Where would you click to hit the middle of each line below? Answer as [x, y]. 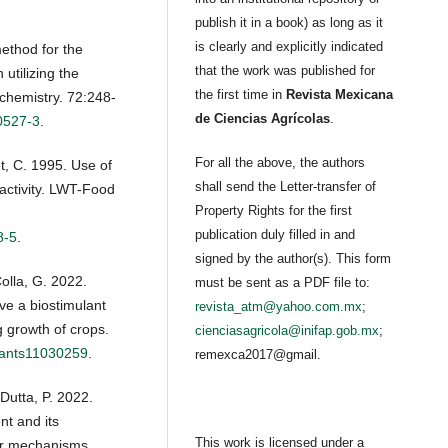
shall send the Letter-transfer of [286, 187]
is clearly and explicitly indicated [289, 47]
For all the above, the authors [280, 163]
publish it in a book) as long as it [289, 23]
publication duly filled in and [275, 235]
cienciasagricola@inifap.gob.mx [287, 331]
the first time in [241, 95]
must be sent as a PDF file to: [283, 283]
